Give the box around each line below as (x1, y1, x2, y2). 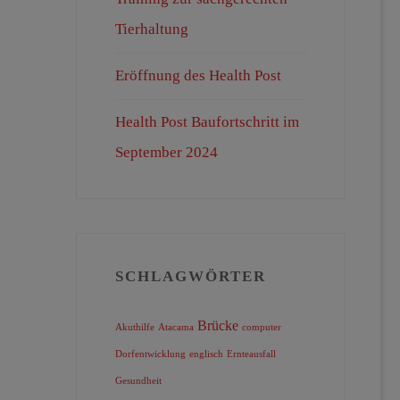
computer (241, 322, 281, 333)
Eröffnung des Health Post (114, 67, 281, 85)
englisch (188, 349, 223, 360)
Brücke (196, 318, 238, 335)
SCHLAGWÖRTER (114, 268, 266, 286)
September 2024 (114, 144, 218, 162)
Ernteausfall (226, 349, 276, 360)
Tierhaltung (114, 21, 188, 38)
